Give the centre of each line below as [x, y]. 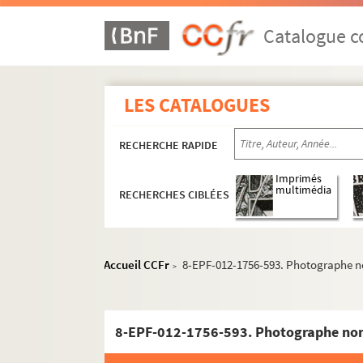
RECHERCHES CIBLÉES [175, 195]
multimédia [304, 190]
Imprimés [299, 179]
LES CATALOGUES [197, 105]
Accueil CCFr [137, 265]
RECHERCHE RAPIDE [169, 145]
